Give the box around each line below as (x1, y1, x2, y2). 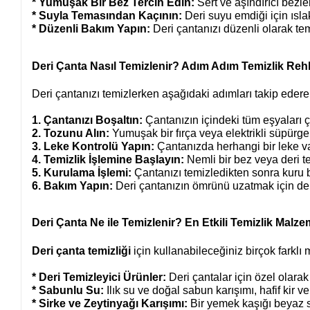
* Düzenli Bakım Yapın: (32, 22, 151, 35)
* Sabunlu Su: (32, 284, 104, 296)
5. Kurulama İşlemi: (32, 166, 132, 179)
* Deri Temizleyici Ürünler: (32, 271, 167, 283)
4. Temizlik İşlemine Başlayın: (32, 153, 185, 165)
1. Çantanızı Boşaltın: (32, 113, 143, 126)
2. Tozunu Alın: (32, 127, 110, 139)
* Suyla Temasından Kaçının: (32, 9, 183, 21)
